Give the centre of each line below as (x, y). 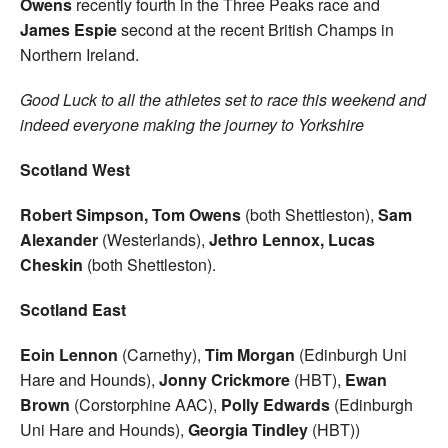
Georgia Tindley (248, 429)
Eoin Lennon (69, 354)
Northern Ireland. (79, 54)
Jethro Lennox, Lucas (292, 239)
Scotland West (75, 169)
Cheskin (51, 264)
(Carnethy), (161, 354)
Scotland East (73, 309)
